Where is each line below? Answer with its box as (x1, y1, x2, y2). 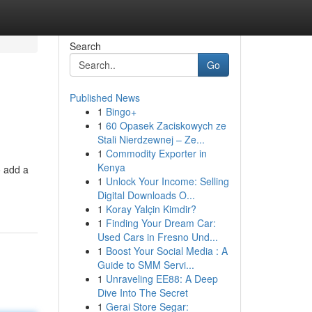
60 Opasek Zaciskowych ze (105, 118, 226, 132)
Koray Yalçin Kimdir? (105, 202, 196, 216)
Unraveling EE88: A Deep (105, 272, 218, 286)
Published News (69, 91, 140, 104)
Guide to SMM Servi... (97, 258, 194, 272)
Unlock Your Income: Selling (105, 174, 229, 188)
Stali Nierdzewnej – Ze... (97, 132, 205, 146)
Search (69, 39, 101, 53)
